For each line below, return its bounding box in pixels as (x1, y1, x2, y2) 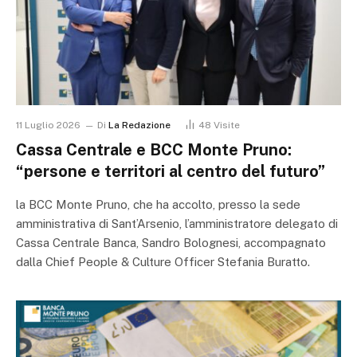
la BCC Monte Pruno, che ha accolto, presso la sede (16, 198, 300, 212)
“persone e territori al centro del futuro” (16, 162, 325, 182)
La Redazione (108, 120, 171, 131)
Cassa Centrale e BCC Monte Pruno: (16, 140, 292, 160)
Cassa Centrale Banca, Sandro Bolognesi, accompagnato (16, 236, 326, 250)
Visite (214, 120, 240, 131)
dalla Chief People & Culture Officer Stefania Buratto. (16, 255, 310, 269)
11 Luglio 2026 (16, 120, 80, 131)
